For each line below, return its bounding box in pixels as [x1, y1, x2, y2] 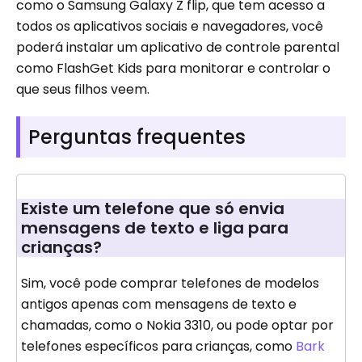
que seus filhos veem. [16, 80, 149, 99]
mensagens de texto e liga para [21, 217, 288, 240]
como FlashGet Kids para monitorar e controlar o [16, 59, 330, 78]
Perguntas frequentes [28, 124, 246, 151]
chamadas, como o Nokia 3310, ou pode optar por [21, 316, 334, 335]
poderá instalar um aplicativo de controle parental [16, 38, 339, 57]
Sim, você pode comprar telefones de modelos [21, 274, 319, 293]
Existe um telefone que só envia [21, 197, 284, 221]
